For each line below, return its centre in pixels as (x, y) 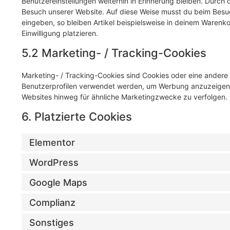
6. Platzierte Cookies (77, 117)
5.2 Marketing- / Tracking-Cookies (114, 53)
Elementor (52, 142)
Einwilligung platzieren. (60, 33)
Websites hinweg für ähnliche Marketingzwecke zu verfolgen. (124, 97)
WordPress (54, 162)
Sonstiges (52, 222)
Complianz (52, 202)
